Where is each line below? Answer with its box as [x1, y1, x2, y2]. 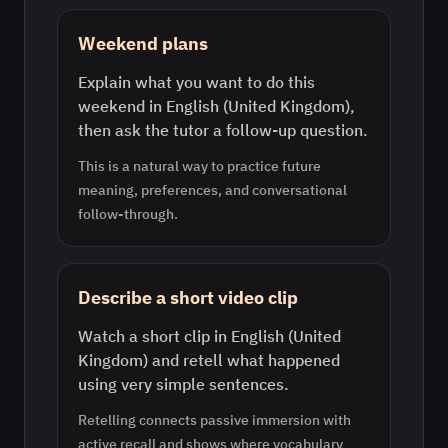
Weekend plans [78, 32, 208, 55]
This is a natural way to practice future [78, 157, 321, 175]
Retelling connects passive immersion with [78, 411, 351, 429]
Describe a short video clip [78, 286, 298, 309]
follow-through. [78, 205, 178, 223]
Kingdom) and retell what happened [78, 350, 340, 370]
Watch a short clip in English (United [78, 326, 341, 346]
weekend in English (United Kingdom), [78, 96, 355, 116]
